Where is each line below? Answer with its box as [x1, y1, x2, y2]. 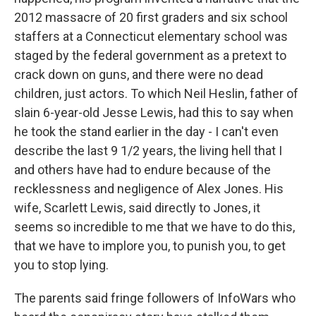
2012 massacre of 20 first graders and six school [14, 10, 288, 25]
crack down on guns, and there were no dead [14, 67, 263, 82]
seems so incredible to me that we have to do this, [14, 219, 295, 234]
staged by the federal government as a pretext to [14, 48, 286, 63]
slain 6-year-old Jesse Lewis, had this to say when [14, 105, 293, 120]
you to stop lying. [14, 257, 109, 272]
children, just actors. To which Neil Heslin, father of [14, 86, 298, 101]
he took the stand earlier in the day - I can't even [14, 124, 279, 139]
